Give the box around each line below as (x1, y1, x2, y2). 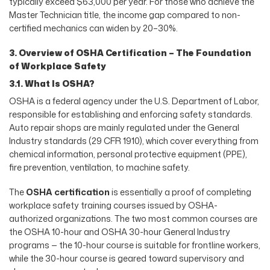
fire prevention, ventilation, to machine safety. (9, 160, 190, 174)
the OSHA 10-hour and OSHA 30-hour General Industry (9, 225, 230, 238)
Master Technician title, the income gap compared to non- (9, 8, 240, 21)
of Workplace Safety (9, 59, 106, 72)
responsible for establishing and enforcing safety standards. (9, 107, 253, 121)
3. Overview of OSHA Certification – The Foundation (9, 46, 251, 59)
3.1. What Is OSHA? (9, 77, 95, 90)
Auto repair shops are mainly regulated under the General (9, 121, 239, 134)
